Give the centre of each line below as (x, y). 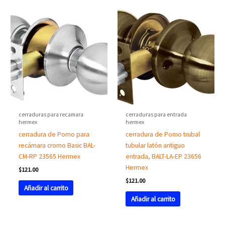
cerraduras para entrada (156, 115)
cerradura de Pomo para (54, 135)
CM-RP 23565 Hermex (50, 157)
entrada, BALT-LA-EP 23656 (164, 157)
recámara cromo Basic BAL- (57, 146)
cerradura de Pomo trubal (163, 135)
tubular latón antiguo (155, 146)
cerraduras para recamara (51, 115)
